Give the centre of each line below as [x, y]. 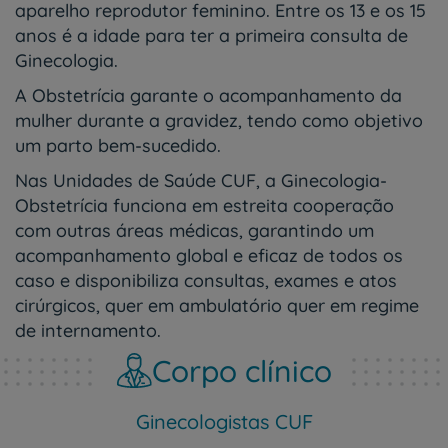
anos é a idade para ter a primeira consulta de [211, 35]
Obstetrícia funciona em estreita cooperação [204, 205]
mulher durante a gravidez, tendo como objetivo [219, 120]
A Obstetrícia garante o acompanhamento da [208, 95]
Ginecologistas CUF [224, 421]
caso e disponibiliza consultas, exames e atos [206, 280]
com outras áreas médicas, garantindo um [194, 230]
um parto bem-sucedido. [118, 145]
